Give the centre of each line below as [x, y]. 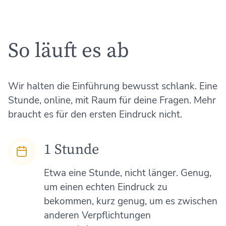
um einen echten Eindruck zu [105, 187]
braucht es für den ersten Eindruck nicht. [95, 115]
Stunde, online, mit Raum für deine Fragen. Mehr [112, 101]
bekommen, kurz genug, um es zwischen [130, 202]
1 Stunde [71, 150]
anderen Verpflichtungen [97, 216]
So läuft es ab [68, 51]
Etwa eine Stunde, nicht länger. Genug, [127, 173]
